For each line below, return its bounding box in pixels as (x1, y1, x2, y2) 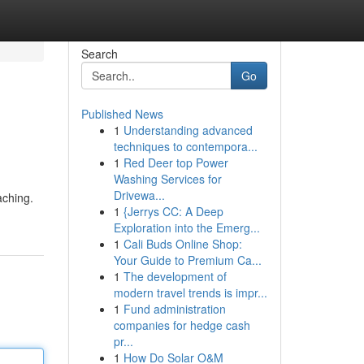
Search (80, 45, 118, 62)
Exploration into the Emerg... (113, 219, 260, 236)
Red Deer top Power (123, 154, 228, 171)
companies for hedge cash (113, 317, 250, 333)
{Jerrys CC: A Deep (123, 203, 223, 219)
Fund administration (123, 301, 226, 317)
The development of (123, 268, 227, 284)
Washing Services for (113, 171, 222, 187)
